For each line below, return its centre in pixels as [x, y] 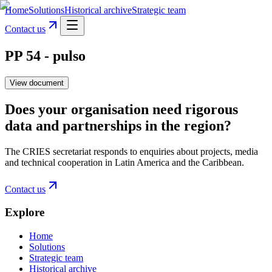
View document [37, 83]
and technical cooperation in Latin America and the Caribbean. [124, 162]
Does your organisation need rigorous [121, 109]
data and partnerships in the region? [118, 125]
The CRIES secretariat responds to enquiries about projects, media [131, 151]
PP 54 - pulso [45, 56]
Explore [25, 212]
